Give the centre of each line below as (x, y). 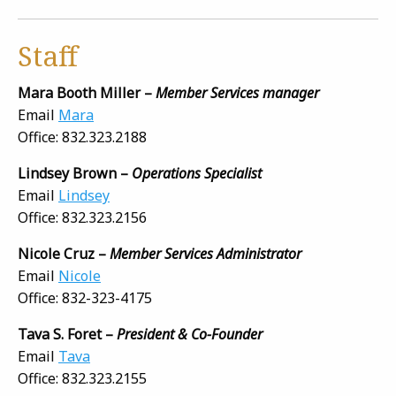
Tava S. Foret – (67, 334)
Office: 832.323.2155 (82, 378)
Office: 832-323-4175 (85, 298)
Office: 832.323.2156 (82, 217)
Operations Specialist (197, 173)
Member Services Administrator (206, 254)
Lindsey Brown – (75, 173)
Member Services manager (237, 93)
